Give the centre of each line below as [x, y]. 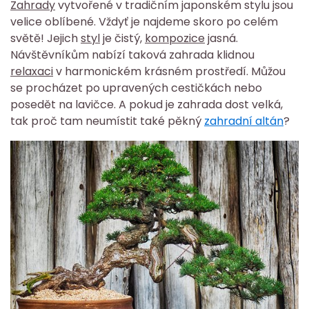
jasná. [221, 38]
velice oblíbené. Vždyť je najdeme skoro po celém [144, 22]
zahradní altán [244, 121]
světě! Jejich [46, 38]
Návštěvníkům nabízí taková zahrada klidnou [132, 55]
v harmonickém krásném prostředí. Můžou [169, 71]
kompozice [175, 38]
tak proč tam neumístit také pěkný [107, 121]
